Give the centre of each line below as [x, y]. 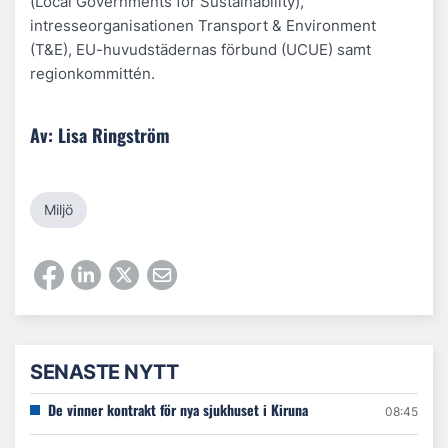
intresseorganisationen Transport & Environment [203, 25]
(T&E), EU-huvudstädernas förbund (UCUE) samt [200, 49]
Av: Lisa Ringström [100, 134]
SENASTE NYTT [104, 372]
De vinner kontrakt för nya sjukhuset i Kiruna [178, 410]
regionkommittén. [92, 73]
